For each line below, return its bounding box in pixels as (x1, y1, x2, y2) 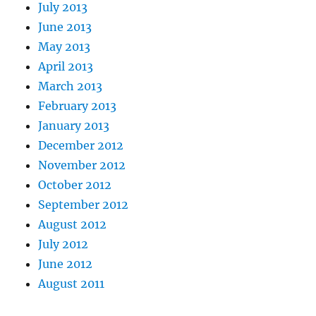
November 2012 (38, 158, 126, 172)
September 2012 (38, 197, 129, 212)
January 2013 (38, 119, 110, 133)
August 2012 (38, 217, 107, 231)
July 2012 (38, 237, 89, 251)
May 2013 (38, 39, 91, 54)
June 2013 (38, 20, 92, 34)
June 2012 (38, 257, 93, 271)
